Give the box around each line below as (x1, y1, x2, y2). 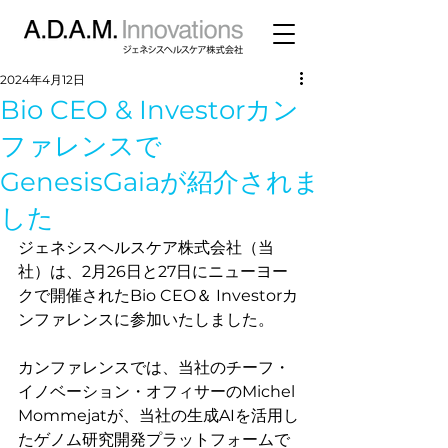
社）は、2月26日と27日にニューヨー (18, 262, 288, 281)
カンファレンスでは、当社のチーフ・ (18, 358, 290, 377)
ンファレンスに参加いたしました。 (18, 310, 274, 329)
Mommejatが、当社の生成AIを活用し (18, 406, 299, 425)
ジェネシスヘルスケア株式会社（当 (18, 238, 274, 257)
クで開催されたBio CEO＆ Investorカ (18, 286, 298, 305)
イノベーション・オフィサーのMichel (18, 382, 299, 401)
